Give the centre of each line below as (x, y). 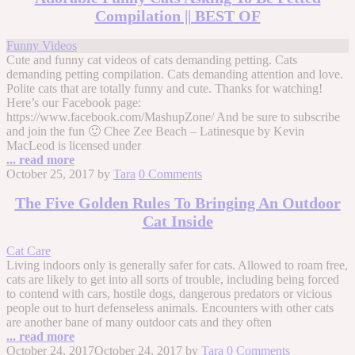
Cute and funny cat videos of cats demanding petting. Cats (152, 59)
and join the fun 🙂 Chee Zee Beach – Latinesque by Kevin (155, 131)
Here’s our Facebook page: (74, 102)
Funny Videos (42, 45)
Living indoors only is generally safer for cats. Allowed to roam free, (177, 265)
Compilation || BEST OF (177, 15)
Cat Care (29, 250)
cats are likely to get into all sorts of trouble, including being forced (173, 279)
